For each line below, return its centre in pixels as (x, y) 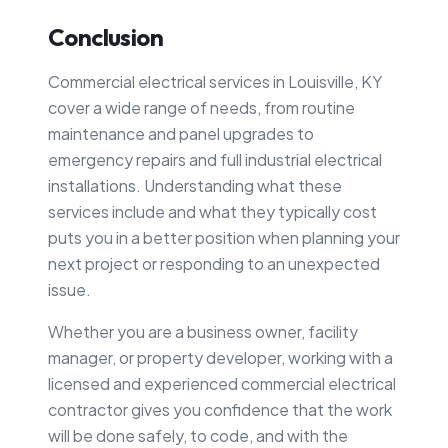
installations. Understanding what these (195, 185)
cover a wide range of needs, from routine (201, 107)
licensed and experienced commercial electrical (222, 383)
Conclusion (105, 36)
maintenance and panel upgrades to (181, 133)
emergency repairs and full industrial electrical (215, 159)
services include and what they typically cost (212, 211)
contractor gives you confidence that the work (220, 409)
